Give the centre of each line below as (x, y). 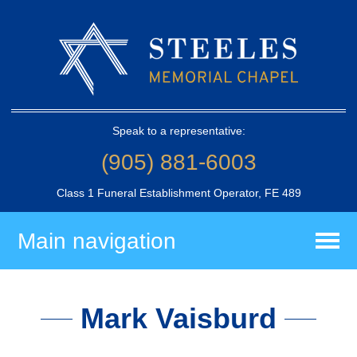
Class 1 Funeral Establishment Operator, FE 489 (178, 192)
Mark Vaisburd (178, 319)
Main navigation (97, 241)
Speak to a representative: (178, 130)
